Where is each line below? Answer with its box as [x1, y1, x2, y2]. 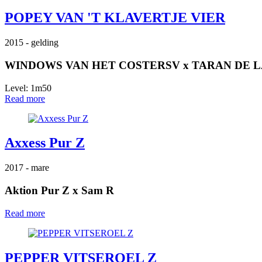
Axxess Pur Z [5, 135, 85, 151]
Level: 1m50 [5, 82, 51, 93]
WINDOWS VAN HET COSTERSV [5, 58, 180, 71]
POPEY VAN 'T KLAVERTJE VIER [5, 10, 225, 26]
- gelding [26, 37, 58, 48]
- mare [26, 163, 49, 173]
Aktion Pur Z [5, 184, 70, 197]
